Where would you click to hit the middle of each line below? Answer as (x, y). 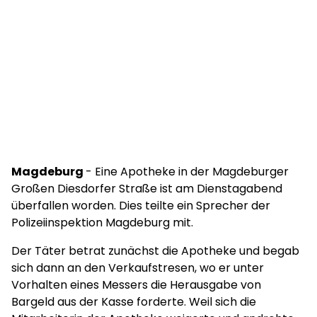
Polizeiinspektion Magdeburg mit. (102, 223)
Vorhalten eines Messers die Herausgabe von (136, 285)
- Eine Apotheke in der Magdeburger (187, 172)
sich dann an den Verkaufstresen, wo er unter (138, 268)
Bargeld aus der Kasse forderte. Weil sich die (134, 302)
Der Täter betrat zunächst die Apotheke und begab (155, 251)
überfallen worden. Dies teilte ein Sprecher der (141, 206)
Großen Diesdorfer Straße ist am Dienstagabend (147, 189)
